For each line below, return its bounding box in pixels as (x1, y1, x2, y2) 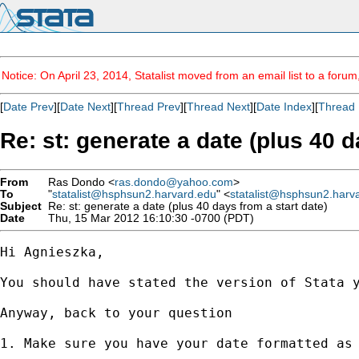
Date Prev (3, 100, 54, 113)
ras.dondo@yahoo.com (115, 175, 233, 188)
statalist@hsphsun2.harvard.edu (52, 188, 216, 200)
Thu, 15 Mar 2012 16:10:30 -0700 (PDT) (42, 212, 254, 224)
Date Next (60, 100, 111, 113)
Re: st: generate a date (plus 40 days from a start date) (42, 200, 328, 212)
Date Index (256, 100, 312, 113)
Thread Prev (117, 100, 180, 113)
